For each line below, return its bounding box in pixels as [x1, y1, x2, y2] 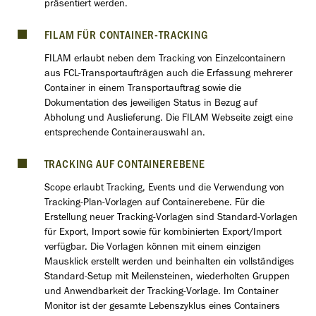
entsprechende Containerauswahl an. [44, 128, 205, 140]
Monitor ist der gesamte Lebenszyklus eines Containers [44, 302, 280, 313]
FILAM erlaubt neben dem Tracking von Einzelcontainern [44, 54, 286, 66]
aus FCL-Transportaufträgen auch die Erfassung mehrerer [44, 69, 293, 80]
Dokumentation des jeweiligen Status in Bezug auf [44, 99, 257, 110]
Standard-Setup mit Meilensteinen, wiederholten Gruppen [44, 272, 290, 284]
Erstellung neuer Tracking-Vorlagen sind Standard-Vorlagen [44, 213, 298, 224]
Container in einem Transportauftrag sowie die [44, 84, 241, 95]
